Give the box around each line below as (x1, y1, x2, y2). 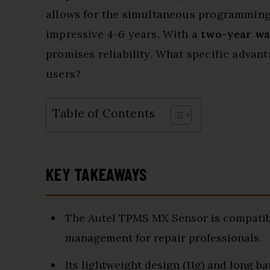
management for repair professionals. (65, 231, 262, 245)
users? (46, 67, 81, 81)
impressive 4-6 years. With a (46, 27, 201, 41)
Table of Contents (52, 106, 155, 121)
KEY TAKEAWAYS (46, 164, 148, 184)
